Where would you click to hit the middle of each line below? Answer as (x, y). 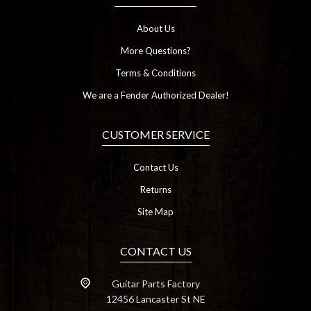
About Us (155, 29)
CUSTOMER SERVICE (155, 135)
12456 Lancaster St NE (155, 299)
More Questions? (155, 51)
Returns (155, 190)
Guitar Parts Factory (155, 284)
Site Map (155, 212)
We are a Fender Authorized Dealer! (155, 95)
